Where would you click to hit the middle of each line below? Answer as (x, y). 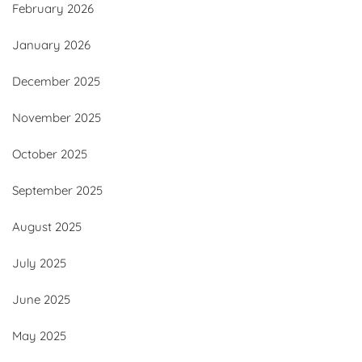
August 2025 (47, 227)
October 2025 (50, 154)
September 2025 (57, 191)
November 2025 (57, 118)
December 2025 (56, 82)
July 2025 (39, 263)
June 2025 (41, 300)
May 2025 (39, 336)
